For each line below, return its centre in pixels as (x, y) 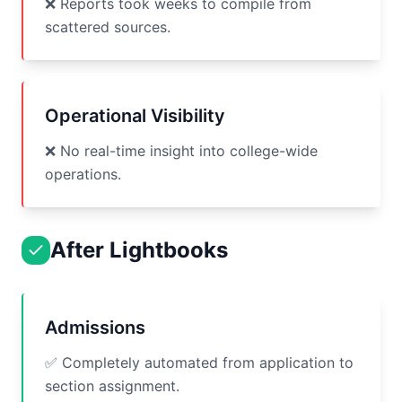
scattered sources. (108, 27)
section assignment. (112, 386)
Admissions (95, 328)
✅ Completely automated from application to (199, 363)
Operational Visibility (135, 116)
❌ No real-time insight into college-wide (181, 151)
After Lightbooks (139, 250)
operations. (83, 174)
